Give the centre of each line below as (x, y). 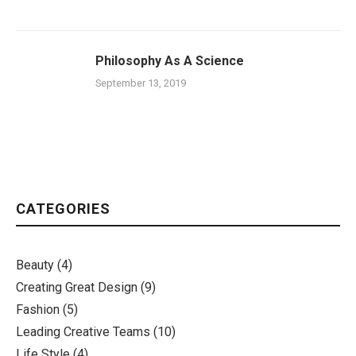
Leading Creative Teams (83, 332)
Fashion (38, 310)
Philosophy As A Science (170, 61)
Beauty (35, 265)
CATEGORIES (63, 209)
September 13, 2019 (141, 83)
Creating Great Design (77, 287)
